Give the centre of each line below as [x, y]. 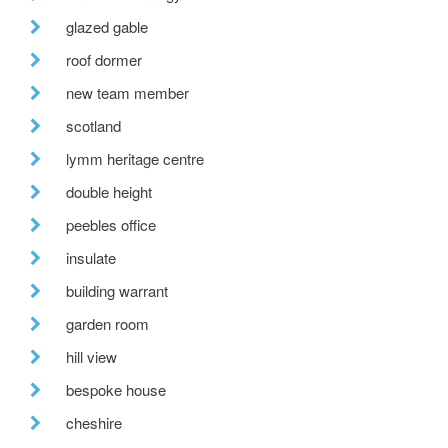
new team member [127, 93]
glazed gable [107, 27]
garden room [107, 324]
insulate [91, 258]
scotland [93, 126]
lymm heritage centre [135, 159]
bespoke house [116, 390]
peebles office [111, 225]
